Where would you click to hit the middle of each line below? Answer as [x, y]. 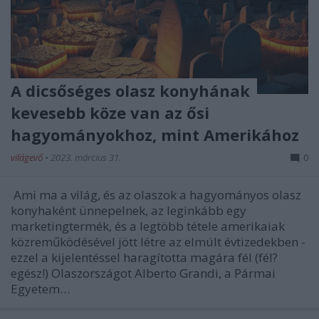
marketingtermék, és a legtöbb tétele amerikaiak [148, 226]
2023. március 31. [86, 157]
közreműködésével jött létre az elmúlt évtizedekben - [158, 241]
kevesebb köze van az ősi [110, 112]
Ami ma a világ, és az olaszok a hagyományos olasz [156, 194]
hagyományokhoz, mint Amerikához [155, 134]
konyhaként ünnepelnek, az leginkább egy [129, 210]
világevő [28, 157]
